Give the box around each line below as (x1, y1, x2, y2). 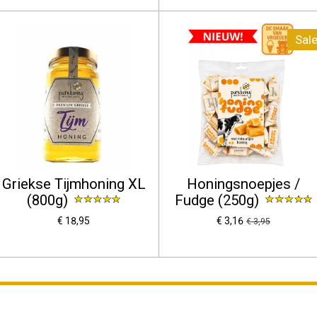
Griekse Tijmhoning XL (1, 175, 146, 193)
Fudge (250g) (175, 192, 263, 209)
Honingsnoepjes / (186, 175, 300, 193)
